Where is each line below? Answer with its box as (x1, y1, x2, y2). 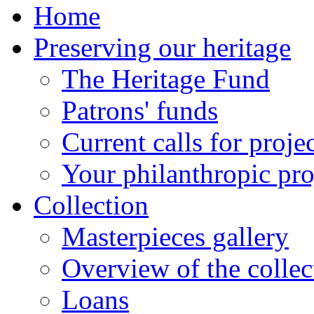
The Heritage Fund (62, 64, 270, 94)
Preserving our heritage (34, 32, 291, 62)
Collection (34, 190, 149, 220)
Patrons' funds (62, 95, 218, 125)
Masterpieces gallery (62, 221, 289, 252)
